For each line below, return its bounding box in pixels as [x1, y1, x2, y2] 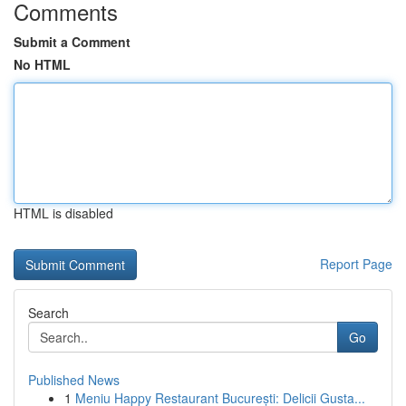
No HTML [14, 55, 71, 73]
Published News [28, 371, 120, 389]
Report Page [320, 255, 392, 273]
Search [28, 304, 69, 322]
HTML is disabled [14, 204, 113, 222]
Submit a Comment [14, 33, 130, 51]
